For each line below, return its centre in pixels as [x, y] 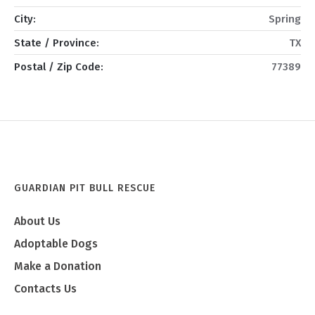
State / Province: [56, 43]
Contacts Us [46, 289]
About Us [38, 221]
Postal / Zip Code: [58, 67]
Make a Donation [58, 266]
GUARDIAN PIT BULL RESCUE [85, 188]
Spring [285, 19]
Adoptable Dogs [56, 244]
